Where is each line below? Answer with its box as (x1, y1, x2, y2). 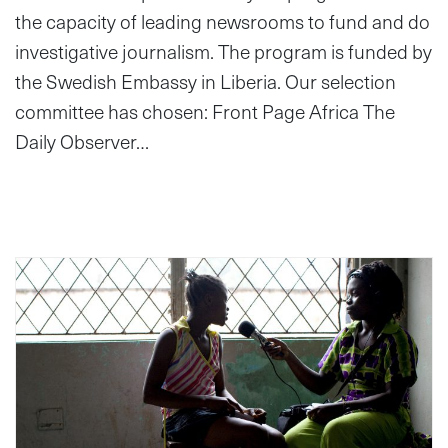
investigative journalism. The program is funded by (15, 37, 432, 67)
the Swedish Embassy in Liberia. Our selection (15, 67, 396, 97)
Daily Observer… (15, 127, 149, 157)
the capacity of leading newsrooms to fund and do (15, 7, 430, 37)
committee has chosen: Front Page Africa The (15, 97, 395, 127)
